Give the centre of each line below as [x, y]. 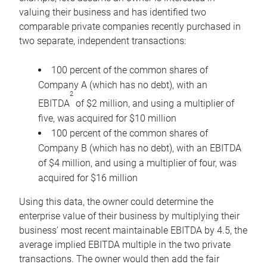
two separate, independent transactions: [103, 41]
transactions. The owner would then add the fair [119, 259]
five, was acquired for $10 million [107, 119]
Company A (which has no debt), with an [123, 85]
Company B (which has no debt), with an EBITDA [140, 148]
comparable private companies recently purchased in [130, 27]
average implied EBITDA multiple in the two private [125, 245]
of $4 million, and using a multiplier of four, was [137, 163]
